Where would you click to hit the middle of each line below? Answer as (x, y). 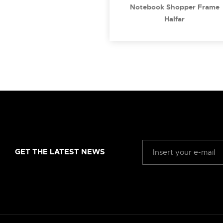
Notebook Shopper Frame (174, 7)
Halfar (174, 19)
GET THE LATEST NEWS (60, 152)
